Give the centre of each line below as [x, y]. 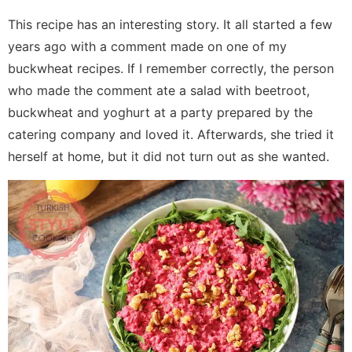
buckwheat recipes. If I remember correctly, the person [171, 68]
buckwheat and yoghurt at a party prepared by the [160, 112]
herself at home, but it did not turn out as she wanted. [169, 156]
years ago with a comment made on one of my [147, 46]
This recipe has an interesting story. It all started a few [170, 24]
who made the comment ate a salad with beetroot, [159, 90]
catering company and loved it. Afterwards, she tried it [171, 134]
